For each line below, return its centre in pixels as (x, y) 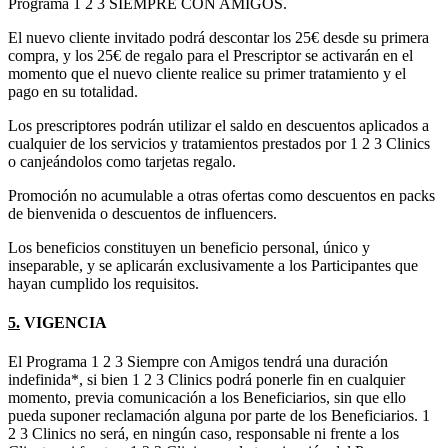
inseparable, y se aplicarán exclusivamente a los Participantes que (213, 265)
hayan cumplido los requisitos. (103, 283)
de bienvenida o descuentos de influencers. (142, 213)
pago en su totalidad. (73, 91)
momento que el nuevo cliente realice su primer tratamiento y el (207, 73)
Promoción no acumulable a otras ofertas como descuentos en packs (221, 195)
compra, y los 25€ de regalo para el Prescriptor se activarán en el (210, 55)
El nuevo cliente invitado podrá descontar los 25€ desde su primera (218, 37)
